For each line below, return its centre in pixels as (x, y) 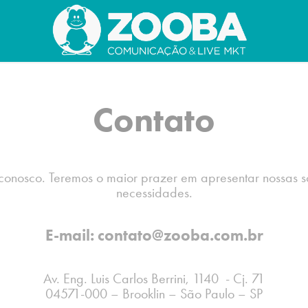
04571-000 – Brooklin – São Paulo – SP (154, 294)
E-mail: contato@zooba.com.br (154, 235)
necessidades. (154, 192)
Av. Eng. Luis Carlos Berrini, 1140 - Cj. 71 (154, 278)
